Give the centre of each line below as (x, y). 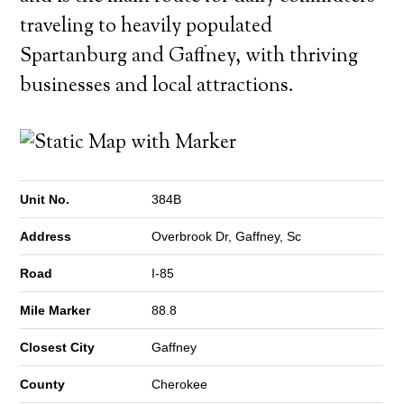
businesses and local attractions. (157, 87)
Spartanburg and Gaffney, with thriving (189, 57)
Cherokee (180, 385)
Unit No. (45, 200)
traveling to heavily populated (147, 28)
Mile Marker (55, 311)
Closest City (58, 348)
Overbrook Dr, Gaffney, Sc (227, 237)
